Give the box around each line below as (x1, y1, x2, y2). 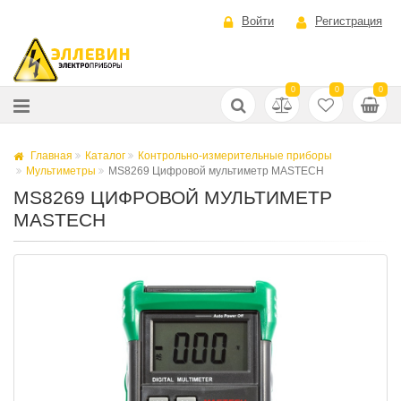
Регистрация (315, 14, 382, 28)
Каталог (85, 149, 125, 162)
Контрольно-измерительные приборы (138, 149, 332, 162)
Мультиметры (26, 165, 96, 177)
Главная (28, 149, 73, 162)
